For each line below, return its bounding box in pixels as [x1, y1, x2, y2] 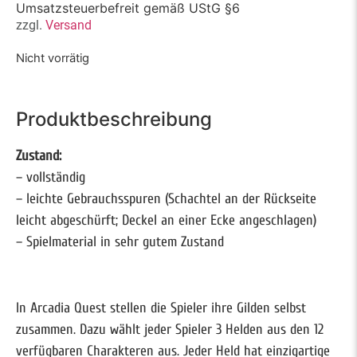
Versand [45, 17, 92, 33]
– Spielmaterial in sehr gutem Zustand [16, 233, 224, 250]
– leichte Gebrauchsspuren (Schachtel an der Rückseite [16, 190, 316, 207]
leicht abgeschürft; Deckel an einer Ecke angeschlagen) [16, 211, 316, 229]
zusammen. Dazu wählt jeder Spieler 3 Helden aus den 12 [16, 320, 324, 338]
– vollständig [16, 168, 85, 186]
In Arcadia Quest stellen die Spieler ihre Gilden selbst [16, 299, 306, 316]
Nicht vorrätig [16, 50, 89, 65]
